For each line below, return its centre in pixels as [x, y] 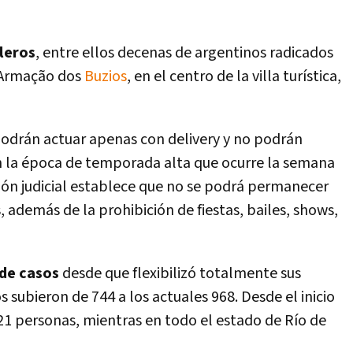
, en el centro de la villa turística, [234, 76]
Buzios [106, 76]
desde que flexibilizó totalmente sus [182, 273]
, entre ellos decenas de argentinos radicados [184, 53]
